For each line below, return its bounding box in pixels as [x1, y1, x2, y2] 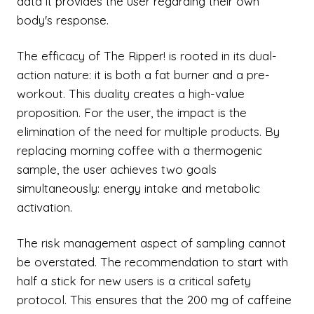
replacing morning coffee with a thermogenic [17, 143, 262, 158]
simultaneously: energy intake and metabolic [17, 181, 260, 196]
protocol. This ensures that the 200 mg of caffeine [17, 292, 292, 307]
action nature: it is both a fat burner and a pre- [17, 67, 270, 82]
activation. [17, 200, 72, 214]
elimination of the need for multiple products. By [17, 124, 280, 139]
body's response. [17, 13, 109, 27]
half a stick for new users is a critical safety [17, 273, 251, 288]
